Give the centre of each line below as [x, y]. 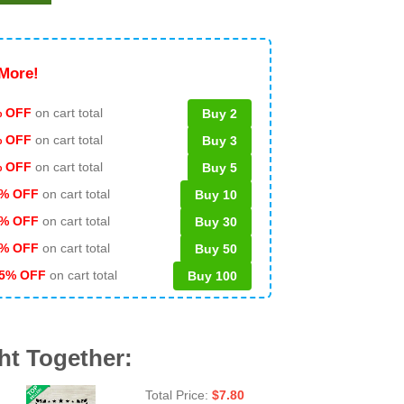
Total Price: [178, 395]
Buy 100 [212, 275]
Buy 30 [216, 221]
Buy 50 [216, 248]
